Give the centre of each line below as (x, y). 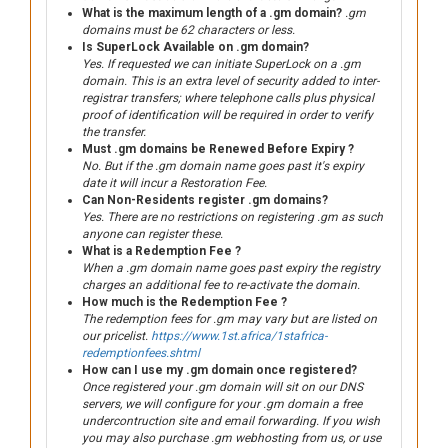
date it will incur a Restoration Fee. (174, 183)
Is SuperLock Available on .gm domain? (195, 47)
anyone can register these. (152, 234)
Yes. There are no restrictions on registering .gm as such (232, 217)
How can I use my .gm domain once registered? (219, 370)
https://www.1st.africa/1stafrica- (239, 336)
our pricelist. (116, 336)
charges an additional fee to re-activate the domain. (221, 285)
